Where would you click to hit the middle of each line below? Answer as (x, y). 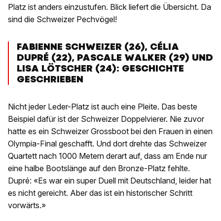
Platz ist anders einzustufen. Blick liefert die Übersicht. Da (110, 7)
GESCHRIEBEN (50, 79)
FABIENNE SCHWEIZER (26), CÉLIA (98, 47)
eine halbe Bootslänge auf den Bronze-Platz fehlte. (99, 168)
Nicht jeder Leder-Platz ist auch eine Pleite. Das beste (103, 107)
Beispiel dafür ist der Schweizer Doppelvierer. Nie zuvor (106, 119)
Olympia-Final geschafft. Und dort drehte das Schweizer (107, 144)
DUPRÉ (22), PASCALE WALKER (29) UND (115, 58)
